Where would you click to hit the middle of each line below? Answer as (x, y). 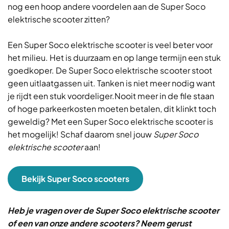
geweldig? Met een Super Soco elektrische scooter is (110, 121)
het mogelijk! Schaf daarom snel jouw (81, 134)
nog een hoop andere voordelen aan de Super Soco (107, 6)
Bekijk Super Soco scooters (75, 179)
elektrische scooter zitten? (59, 19)
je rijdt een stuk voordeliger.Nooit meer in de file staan (111, 96)
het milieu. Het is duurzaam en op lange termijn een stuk (114, 58)
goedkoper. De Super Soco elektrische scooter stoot (110, 70)
